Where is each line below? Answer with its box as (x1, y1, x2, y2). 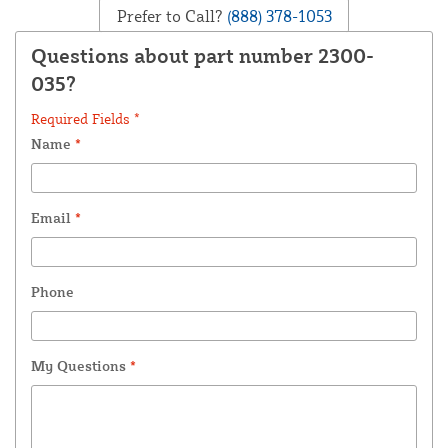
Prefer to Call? (116, 5, 223, 26)
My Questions (31, 357, 130, 375)
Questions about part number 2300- (31, 43, 374, 69)
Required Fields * (31, 110, 140, 128)
